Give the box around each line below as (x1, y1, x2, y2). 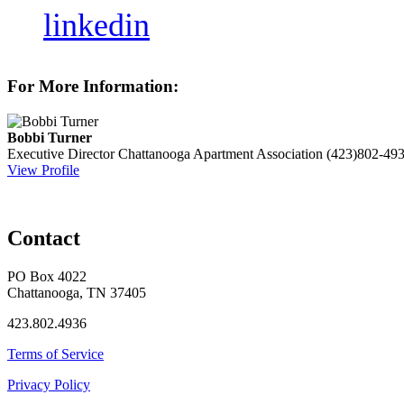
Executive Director (7, 145, 115, 161)
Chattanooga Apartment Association (118, 145, 323, 161)
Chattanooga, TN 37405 (7, 285, 146, 301)
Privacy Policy (7, 377, 90, 393)
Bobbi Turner (7, 129, 92, 145)
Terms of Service (7, 346, 104, 363)
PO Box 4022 (7, 269, 87, 285)
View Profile (7, 161, 79, 178)
